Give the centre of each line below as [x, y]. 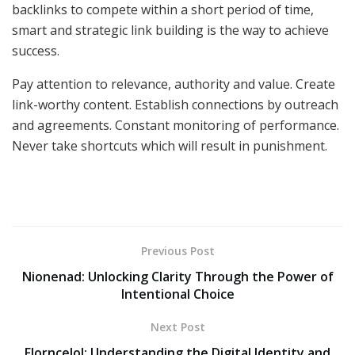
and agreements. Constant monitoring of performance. [176, 126]
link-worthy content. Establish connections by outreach [175, 105]
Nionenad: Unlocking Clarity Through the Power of [177, 277]
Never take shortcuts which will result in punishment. [170, 146]
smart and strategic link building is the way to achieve [170, 31]
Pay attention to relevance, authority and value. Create [174, 84]
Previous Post [177, 251]
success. [36, 51]
